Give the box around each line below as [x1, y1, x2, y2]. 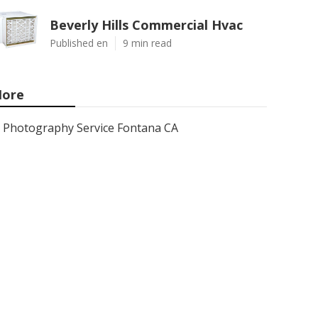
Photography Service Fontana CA [3, 120, 178, 136]
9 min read [123, 36, 172, 50]
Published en [50, 36, 108, 50]
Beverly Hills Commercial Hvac [50, 16, 243, 33]
